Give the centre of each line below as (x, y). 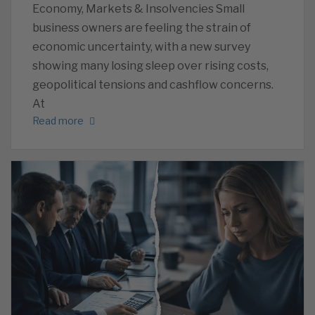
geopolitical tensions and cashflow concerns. (153, 84)
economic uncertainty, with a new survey (141, 46)
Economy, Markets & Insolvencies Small (139, 8)
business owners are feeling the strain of (142, 27)
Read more (58, 120)
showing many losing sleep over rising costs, (150, 65)
